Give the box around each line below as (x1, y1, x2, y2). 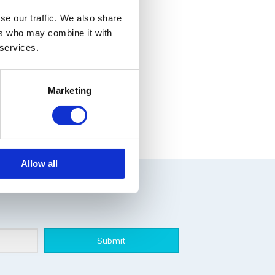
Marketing (48, 85, 91, 96)
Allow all (20, 158, 58, 169)
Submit (97, 235, 126, 247)
